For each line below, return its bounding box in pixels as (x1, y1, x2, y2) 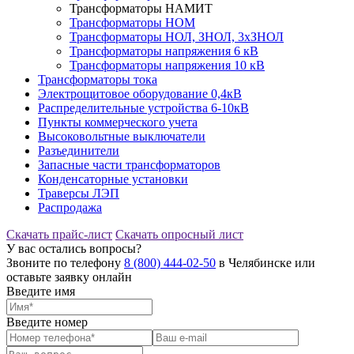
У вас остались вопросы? (6, 241, 141, 255)
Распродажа (38, 200, 102, 214)
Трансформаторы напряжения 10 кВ (70, 58, 265, 72)
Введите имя (6, 284, 75, 298)
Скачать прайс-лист (6, 227, 112, 241)
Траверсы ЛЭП (38, 186, 119, 200)
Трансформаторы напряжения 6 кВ (70, 43, 258, 58)
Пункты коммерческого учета (38, 115, 198, 129)
